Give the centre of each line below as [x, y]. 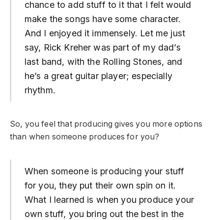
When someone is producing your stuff [104, 171]
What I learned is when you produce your [109, 199]
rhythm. [40, 90]
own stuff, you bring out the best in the [104, 214]
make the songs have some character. [103, 19]
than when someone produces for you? [85, 137]
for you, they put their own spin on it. [100, 185]
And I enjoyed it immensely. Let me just [105, 33]
